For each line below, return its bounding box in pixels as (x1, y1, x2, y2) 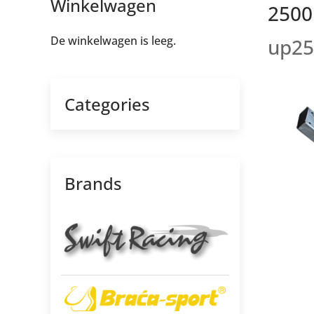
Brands (64, 172, 122, 195)
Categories (64, 93, 150, 116)
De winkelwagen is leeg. (50, 33, 176, 48)
